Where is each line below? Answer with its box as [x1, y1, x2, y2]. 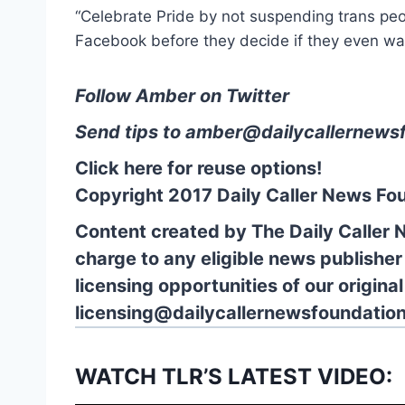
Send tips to [75, 120, 185, 143]
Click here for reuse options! [75, 156, 322, 179]
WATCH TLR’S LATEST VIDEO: [75, 363, 392, 390]
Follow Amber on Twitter [75, 84, 289, 107]
